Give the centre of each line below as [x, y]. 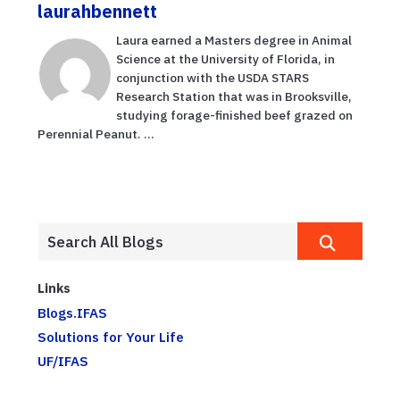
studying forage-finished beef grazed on [234, 115]
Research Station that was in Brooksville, [234, 96]
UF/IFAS [63, 360]
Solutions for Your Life [111, 336]
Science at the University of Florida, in [225, 58]
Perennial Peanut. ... [96, 133]
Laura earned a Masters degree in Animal [234, 40]
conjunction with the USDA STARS [212, 77]
